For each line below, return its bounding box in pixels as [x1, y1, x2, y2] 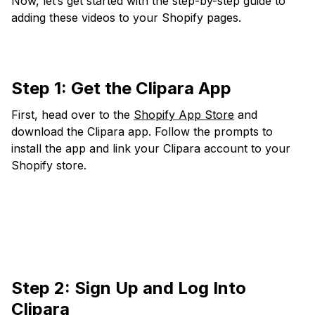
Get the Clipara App [67, 78, 231, 99]
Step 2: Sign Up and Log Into [11, 278, 246, 299]
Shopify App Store [134, 108, 234, 122]
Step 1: [11, 78, 67, 99]
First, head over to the [11, 108, 134, 122]
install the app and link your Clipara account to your [11, 141, 290, 156]
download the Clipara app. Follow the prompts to [11, 124, 273, 139]
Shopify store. [11, 158, 86, 173]
